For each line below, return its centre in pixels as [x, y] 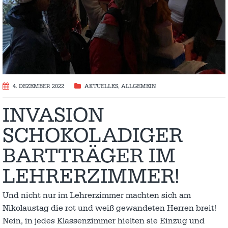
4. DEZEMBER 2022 [38, 87]
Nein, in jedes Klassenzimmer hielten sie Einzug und [104, 221]
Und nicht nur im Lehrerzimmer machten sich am [97, 196]
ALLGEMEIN [139, 87]
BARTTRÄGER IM [89, 156]
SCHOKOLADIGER [93, 136]
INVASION [53, 116]
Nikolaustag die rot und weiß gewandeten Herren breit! [109, 208]
